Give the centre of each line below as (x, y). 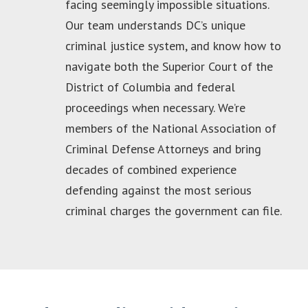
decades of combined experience (151, 169)
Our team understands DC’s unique (155, 25)
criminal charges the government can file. (174, 210)
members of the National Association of (171, 128)
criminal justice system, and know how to (173, 45)
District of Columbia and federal (150, 87)
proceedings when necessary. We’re (155, 107)
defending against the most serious (158, 190)
